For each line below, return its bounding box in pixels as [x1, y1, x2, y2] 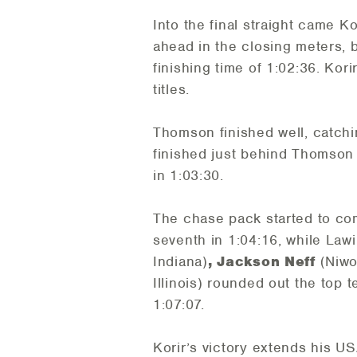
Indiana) [153, 253, 208, 271]
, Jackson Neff [207, 253, 320, 271]
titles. [153, 80, 190, 99]
